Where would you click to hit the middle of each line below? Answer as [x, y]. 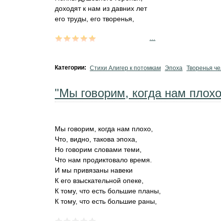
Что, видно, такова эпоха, [96, 139]
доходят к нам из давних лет [101, 8]
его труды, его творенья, [94, 19]
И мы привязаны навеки [94, 170]
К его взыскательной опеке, [99, 181]
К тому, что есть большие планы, [108, 191]
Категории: [71, 68]
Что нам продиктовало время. [103, 160]
